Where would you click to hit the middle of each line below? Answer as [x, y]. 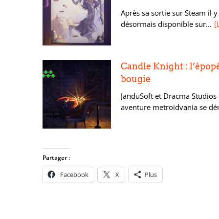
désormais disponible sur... [166, 24]
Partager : [56, 158]
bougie [136, 79]
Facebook [74, 175]
